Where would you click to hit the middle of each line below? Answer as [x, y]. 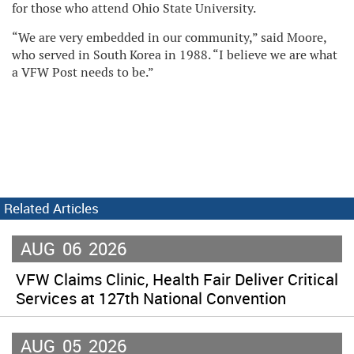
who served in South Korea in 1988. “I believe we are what [175, 55]
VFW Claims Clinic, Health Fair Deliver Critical [177, 279]
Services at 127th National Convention [151, 298]
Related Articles [51, 208]
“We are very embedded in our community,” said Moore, [169, 37]
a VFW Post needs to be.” [83, 72]
